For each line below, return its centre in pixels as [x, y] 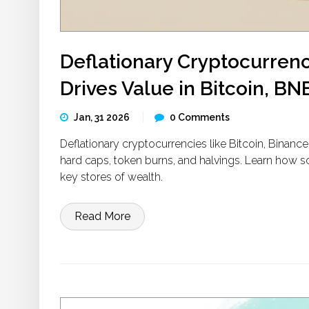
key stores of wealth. [111, 177]
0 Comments [200, 117]
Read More [102, 216]
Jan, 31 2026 [103, 117]
